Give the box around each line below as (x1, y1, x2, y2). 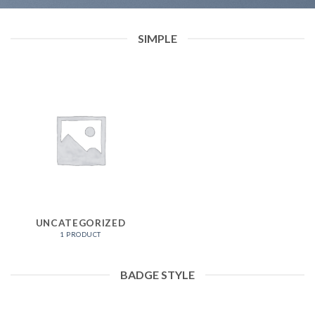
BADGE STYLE (120, 268, 195, 282)
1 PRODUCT (60, 230, 101, 238)
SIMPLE (138, 32, 177, 45)
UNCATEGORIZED (35, 217, 126, 229)
